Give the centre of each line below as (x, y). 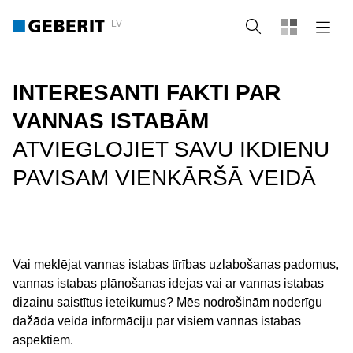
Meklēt (290, 26)
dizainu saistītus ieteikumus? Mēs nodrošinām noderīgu (167, 302)
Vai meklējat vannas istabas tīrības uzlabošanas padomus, (176, 264)
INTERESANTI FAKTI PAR (147, 93)
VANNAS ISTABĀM (111, 121)
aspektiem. (43, 340)
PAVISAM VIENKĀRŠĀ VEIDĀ (164, 178)
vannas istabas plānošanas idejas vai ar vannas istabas (168, 283)
